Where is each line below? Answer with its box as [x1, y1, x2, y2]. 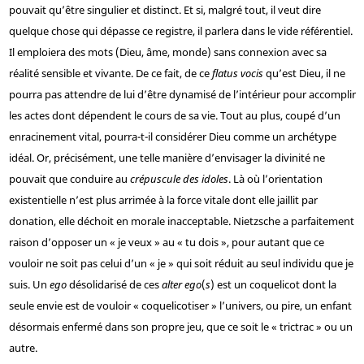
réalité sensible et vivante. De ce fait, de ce [8, 66, 212, 81]
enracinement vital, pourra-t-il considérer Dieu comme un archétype [8, 129, 336, 145]
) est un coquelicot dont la [210, 277, 336, 292]
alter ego [161, 277, 201, 292]
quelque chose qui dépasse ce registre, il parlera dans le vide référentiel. [8, 24, 353, 39]
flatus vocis [211, 66, 263, 81]
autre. [8, 340, 37, 356]
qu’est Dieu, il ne [262, 66, 345, 81]
